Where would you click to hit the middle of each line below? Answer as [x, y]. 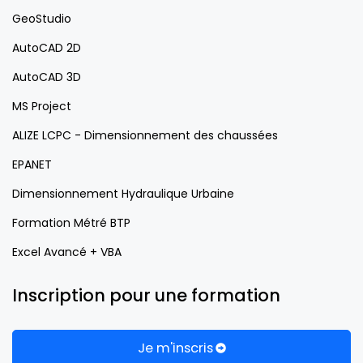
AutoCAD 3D [47, 77]
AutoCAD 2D [47, 47]
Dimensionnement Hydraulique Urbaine [123, 193]
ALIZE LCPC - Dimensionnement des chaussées [145, 135]
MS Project [42, 106]
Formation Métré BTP [71, 222]
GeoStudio [42, 18]
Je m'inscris [175, 348]
